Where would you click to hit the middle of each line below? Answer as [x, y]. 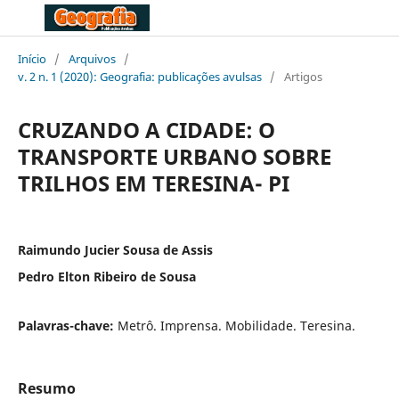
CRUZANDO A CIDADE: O [146, 129]
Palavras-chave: [67, 325]
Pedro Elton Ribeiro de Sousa [106, 276]
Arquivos [92, 58]
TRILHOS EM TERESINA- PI [153, 183]
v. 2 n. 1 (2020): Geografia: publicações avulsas [139, 76]
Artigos [303, 76]
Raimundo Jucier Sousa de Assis [115, 249]
